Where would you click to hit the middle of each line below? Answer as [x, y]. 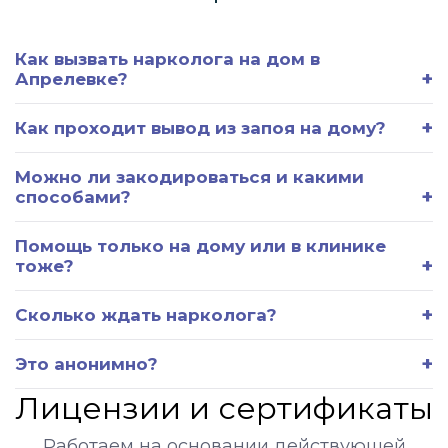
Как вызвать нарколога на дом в [167, 58]
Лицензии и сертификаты [224, 407]
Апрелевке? [71, 78]
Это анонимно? [86, 363]
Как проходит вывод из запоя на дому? [200, 127]
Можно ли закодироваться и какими [189, 176]
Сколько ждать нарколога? [146, 314]
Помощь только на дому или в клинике [200, 245]
